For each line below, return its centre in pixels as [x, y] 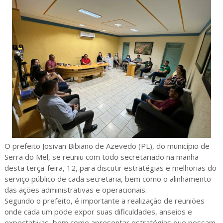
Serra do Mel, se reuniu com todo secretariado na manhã [101, 157]
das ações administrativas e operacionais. [75, 190]
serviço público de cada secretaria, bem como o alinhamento [108, 179]
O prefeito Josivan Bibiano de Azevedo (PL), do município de [107, 146]
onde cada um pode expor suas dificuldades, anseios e [98, 212]
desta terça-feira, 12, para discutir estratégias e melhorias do [110, 168]
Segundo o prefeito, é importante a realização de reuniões [104, 201]
